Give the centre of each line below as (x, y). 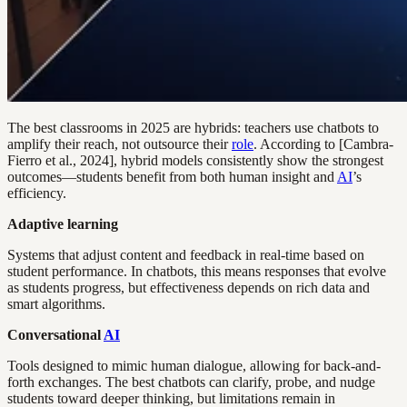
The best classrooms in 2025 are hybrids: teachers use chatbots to (193, 127)
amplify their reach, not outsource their (119, 144)
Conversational (55, 334)
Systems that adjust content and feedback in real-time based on (186, 254)
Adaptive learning (63, 223)
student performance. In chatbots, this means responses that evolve (197, 271)
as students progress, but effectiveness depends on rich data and (189, 287)
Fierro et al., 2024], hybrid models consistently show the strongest (195, 160)
